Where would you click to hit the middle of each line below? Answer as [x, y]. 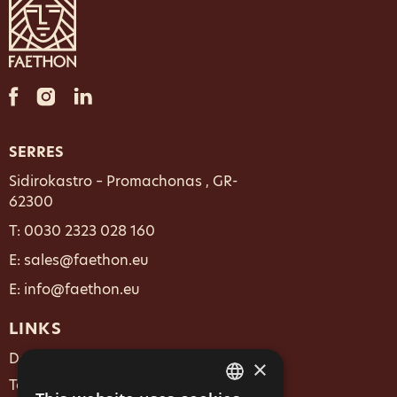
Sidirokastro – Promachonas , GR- [124, 181]
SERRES [36, 152]
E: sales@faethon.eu [79, 260]
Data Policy [48, 358]
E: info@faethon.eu [74, 289]
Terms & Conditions [75, 385]
